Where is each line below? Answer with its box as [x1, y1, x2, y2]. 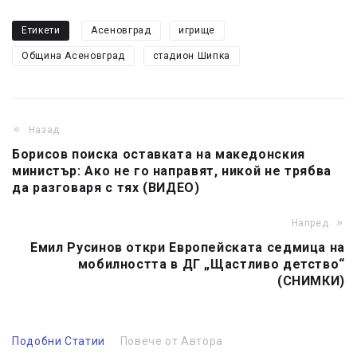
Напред [291, 218, 329, 229]
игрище [178, 25, 216, 37]
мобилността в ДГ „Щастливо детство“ [77, 257, 345, 273]
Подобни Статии [12, 335, 105, 348]
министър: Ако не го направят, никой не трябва [12, 163, 331, 179]
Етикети [22, 25, 61, 37]
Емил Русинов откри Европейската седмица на [30, 240, 345, 256]
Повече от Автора [120, 335, 223, 348]
